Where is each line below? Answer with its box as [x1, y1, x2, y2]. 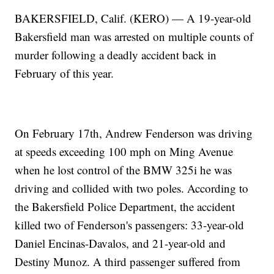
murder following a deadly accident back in [15, 47, 217, 63]
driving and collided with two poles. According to [15, 180, 249, 196]
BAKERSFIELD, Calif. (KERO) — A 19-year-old [15, 10, 252, 26]
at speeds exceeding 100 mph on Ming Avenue [15, 144, 234, 160]
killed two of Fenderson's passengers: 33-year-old [15, 217, 245, 233]
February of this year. [15, 65, 114, 81]
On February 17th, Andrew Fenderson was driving [15, 125, 253, 141]
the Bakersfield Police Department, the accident [15, 199, 235, 215]
